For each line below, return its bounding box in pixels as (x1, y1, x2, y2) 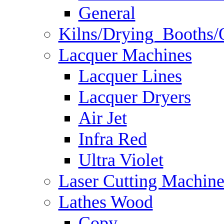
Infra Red (78, 129, 147, 149)
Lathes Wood (58, 192, 153, 212)
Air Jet (78, 108, 127, 128)
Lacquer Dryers (78, 87, 191, 107)
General (78, 3, 135, 23)
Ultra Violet (78, 150, 163, 170)
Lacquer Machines (58, 45, 192, 65)
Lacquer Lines (78, 66, 182, 86)
